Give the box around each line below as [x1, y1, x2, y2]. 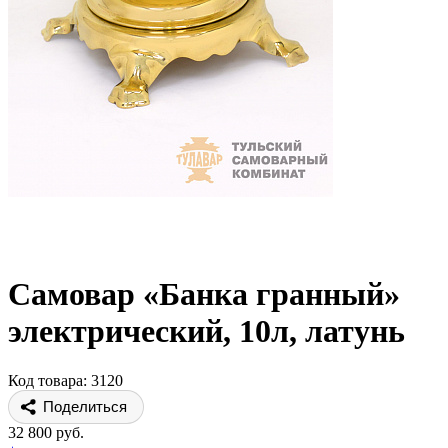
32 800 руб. [8, 423, 84, 441]
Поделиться [43, 397, 127, 415]
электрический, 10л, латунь [8, 313, 405, 350]
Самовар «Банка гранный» [8, 276, 400, 313]
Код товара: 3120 [8, 371, 123, 389]
